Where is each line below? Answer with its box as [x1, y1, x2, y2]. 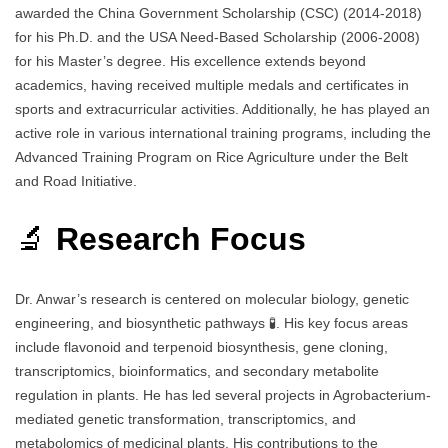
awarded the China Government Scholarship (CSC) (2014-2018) [15, 4, 422, 21]
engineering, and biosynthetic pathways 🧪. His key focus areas [15, 314, 408, 331]
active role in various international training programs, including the [15, 124, 431, 141]
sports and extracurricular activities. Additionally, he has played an [15, 100, 430, 117]
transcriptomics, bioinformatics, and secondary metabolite [15, 362, 379, 379]
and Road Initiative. [15, 172, 137, 189]
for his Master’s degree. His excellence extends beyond [15, 52, 366, 69]
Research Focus [56, 221, 315, 258]
